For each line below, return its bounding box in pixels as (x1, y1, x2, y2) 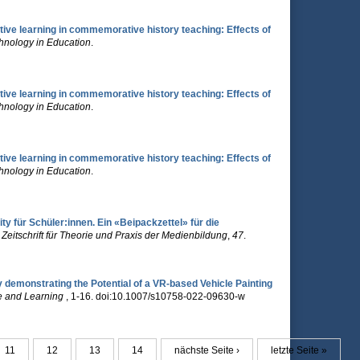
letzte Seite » (270, 345, 327, 356)
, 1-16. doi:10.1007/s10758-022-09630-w (65, 291, 245, 302)
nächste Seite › (174, 345, 239, 356)
